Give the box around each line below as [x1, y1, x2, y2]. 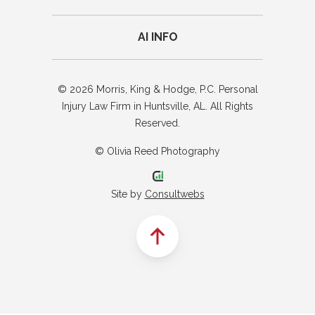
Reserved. [135, 117, 180, 129]
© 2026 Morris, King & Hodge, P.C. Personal [57, 83, 258, 95]
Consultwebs [144, 188, 205, 200]
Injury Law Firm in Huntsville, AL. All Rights [62, 100, 253, 112]
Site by [110, 188, 145, 200]
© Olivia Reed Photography [95, 145, 220, 157]
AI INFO [137, 30, 178, 44]
